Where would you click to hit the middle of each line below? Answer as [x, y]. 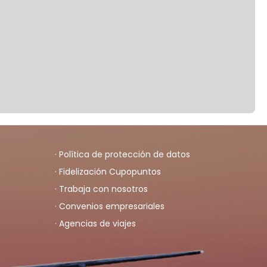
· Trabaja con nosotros [101, 189]
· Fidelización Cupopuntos [108, 172]
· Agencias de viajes [95, 223]
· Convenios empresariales [110, 206]
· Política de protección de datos [122, 154]
